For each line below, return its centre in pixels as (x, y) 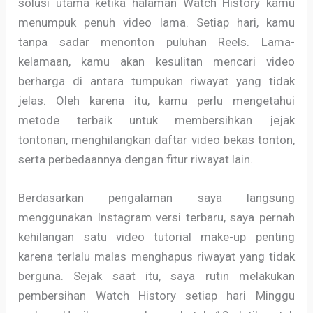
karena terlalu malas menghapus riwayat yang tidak (156, 256)
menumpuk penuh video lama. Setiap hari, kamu (156, 22)
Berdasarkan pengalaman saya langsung (156, 197)
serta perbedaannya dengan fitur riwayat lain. (136, 159)
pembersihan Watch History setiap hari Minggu (156, 295)
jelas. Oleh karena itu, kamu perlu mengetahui (156, 100)
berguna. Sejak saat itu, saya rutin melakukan (156, 276)
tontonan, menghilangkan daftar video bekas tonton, (156, 139)
